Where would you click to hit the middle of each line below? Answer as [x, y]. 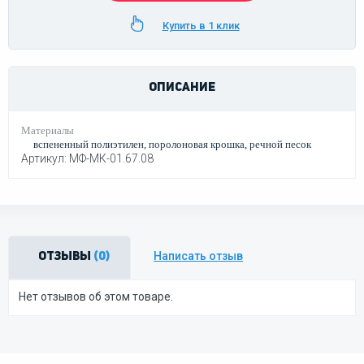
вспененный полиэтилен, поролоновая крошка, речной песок [172, 144]
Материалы [48, 130]
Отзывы [66, 257]
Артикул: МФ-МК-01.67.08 [87, 158]
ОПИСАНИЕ [182, 88]
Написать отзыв [198, 256]
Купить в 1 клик [201, 26]
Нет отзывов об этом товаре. [96, 297]
